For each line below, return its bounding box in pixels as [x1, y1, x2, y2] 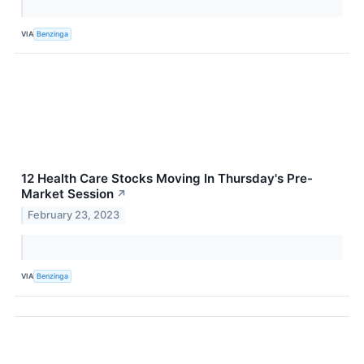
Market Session [21, 186, 114, 202]
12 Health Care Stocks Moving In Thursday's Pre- [21, 171, 313, 187]
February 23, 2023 [28, 208, 120, 221]
